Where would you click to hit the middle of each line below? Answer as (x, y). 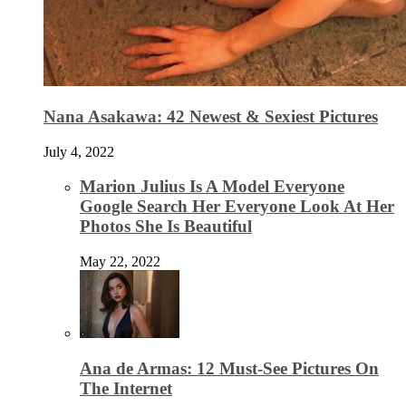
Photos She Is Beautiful (166, 227)
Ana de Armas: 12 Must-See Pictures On (229, 368)
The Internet (126, 388)
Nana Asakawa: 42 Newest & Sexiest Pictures (211, 116)
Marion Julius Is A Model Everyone (212, 187)
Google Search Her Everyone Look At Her (237, 207)
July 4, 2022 (79, 151)
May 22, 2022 (120, 262)
